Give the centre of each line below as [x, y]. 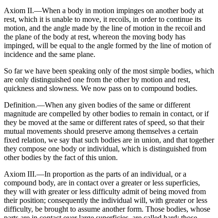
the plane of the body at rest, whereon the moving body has [95, 37]
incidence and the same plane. [50, 54]
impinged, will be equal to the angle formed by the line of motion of [108, 46]
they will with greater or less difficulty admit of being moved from [105, 192]
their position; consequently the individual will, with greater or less [106, 200]
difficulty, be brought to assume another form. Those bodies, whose [107, 209]
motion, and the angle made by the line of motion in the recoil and [105, 28]
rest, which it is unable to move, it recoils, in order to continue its [103, 19]
